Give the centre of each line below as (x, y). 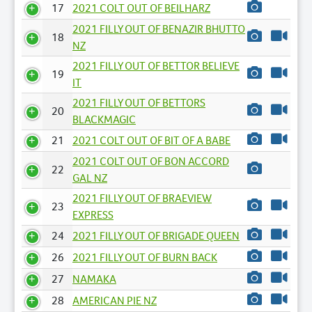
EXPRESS (93, 215)
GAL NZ (90, 178)
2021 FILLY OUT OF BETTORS (139, 103)
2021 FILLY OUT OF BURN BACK (145, 257)
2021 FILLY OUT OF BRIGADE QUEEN (156, 236)
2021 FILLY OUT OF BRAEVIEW (142, 198)
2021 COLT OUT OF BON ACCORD (151, 161)
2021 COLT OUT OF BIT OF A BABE (151, 140)
